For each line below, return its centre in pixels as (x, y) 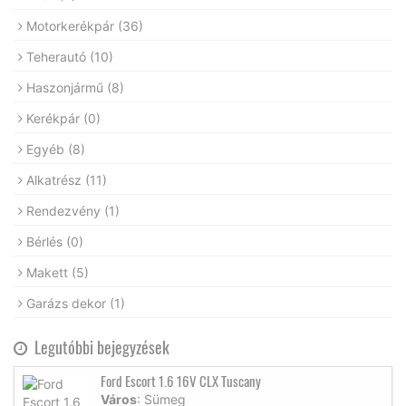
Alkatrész (56, 179)
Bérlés (46, 241)
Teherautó (58, 56)
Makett (49, 272)
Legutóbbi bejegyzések (98, 347)
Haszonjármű (67, 87)
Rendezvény (65, 210)
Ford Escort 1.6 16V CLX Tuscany (181, 380)
